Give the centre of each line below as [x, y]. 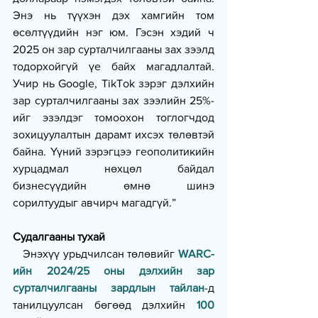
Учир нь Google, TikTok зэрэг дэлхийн [114, 84]
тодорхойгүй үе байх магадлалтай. [114, 67]
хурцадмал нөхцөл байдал [114, 169]
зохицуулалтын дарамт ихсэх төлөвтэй [114, 135]
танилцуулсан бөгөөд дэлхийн [105, 305]
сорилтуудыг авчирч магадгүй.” [94, 203]
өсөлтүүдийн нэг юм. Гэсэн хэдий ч [114, 33]
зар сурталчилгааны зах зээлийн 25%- [114, 101]
